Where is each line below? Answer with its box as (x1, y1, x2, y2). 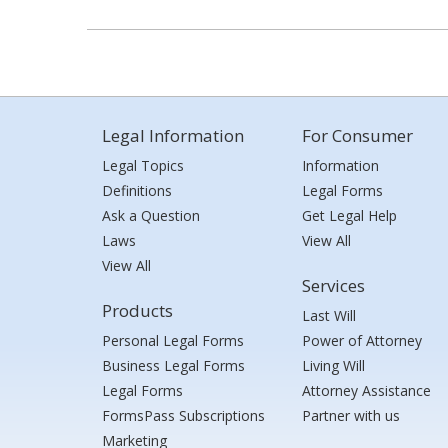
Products (102, 299, 173, 322)
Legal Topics (102, 156, 184, 175)
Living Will (302, 356, 365, 375)
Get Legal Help (302, 206, 397, 225)
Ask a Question (102, 206, 200, 225)
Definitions (102, 181, 172, 200)
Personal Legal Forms (102, 331, 244, 350)
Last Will (302, 306, 356, 325)
